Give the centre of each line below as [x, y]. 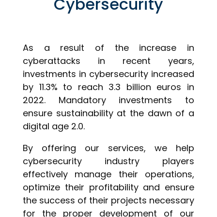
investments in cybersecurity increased [108, 74]
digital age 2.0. [54, 126]
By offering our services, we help [108, 148]
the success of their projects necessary [108, 201]
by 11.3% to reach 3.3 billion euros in [108, 87]
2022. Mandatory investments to [108, 100]
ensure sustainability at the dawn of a [108, 113]
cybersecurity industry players [108, 161]
